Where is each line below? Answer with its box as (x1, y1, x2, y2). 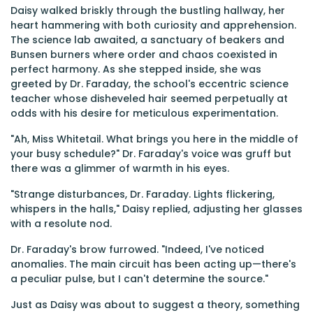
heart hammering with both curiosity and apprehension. (10, 18, 296, 32)
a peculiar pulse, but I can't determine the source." (10, 272, 268, 286)
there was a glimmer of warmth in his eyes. (10, 161, 229, 175)
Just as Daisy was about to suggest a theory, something (10, 298, 300, 312)
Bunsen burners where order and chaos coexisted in (10, 48, 277, 61)
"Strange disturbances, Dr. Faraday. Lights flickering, (10, 187, 275, 201)
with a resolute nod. (10, 217, 112, 231)
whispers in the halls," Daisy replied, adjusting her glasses (10, 202, 303, 216)
